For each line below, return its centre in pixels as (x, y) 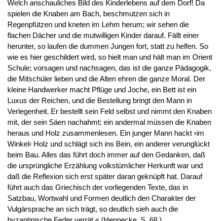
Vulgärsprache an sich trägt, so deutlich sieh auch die (92, 209)
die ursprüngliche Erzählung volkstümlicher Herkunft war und (105, 166)
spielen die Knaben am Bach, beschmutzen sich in (88, 14)
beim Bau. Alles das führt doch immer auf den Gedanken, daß (106, 155)
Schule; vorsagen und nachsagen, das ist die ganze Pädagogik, (109, 68)
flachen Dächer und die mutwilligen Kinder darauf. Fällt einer (103, 36)
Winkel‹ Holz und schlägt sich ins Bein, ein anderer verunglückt (108, 144)
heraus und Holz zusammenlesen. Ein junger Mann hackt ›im (106, 133)
